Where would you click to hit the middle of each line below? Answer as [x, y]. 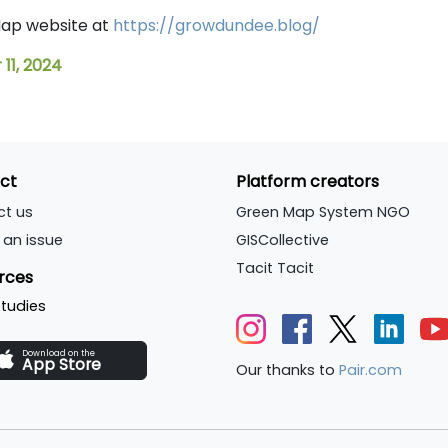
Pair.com [370, 370]
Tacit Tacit [275, 268]
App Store [61, 365]
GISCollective [282, 240]
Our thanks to [287, 370]
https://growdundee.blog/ [216, 26]
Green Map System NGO [323, 212]
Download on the [58, 353]
